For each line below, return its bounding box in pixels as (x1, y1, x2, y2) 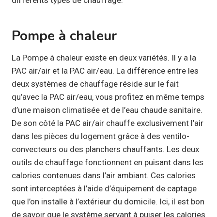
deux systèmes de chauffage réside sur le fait (12, 78, 179, 89)
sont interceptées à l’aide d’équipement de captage (12, 183, 197, 193)
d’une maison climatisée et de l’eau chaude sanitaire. (12, 105, 202, 115)
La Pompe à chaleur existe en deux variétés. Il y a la (12, 52, 196, 62)
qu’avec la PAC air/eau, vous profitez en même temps (12, 92, 204, 102)
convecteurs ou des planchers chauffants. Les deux (12, 144, 199, 154)
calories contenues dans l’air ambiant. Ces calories (12, 170, 196, 180)
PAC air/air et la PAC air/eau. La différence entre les (12, 65, 199, 76)
